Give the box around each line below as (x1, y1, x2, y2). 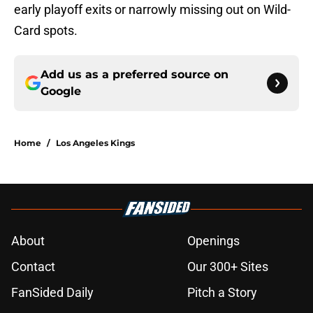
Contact (11, 259, 55, 275)
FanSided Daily (11, 285, 94, 300)
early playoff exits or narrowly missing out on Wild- (14, 2, 291, 17)
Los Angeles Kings (56, 138, 135, 149)
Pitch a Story (187, 285, 257, 300)
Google (41, 85, 81, 99)
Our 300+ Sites (187, 259, 268, 275)
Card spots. (14, 23, 78, 38)
